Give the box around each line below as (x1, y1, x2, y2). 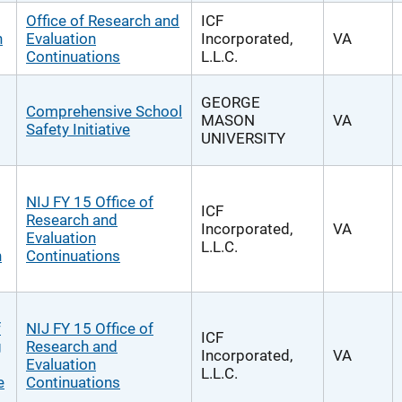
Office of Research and (26, 12, 179, 30)
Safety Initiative (26, 120, 130, 138)
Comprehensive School (26, 102, 182, 120)
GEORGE (201, 93, 260, 111)
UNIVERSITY (201, 129, 285, 147)
